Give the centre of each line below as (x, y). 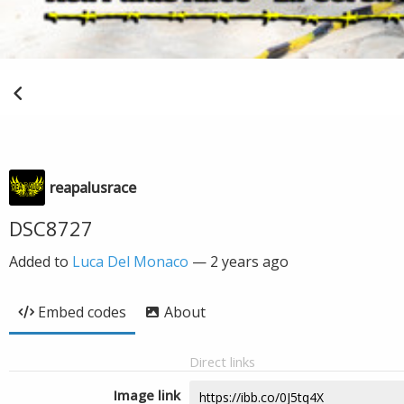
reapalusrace (93, 188)
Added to (41, 262)
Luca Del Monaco (130, 262)
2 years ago (249, 262)
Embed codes (82, 312)
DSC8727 (51, 228)
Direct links (222, 362)
